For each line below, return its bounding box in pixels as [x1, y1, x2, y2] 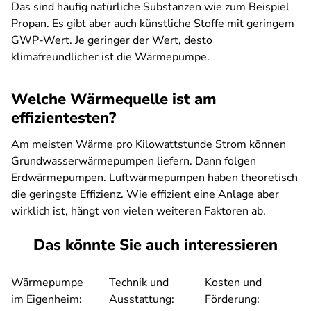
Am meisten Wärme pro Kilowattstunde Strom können [11, 137, 286, 153]
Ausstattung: [109, 292, 174, 308]
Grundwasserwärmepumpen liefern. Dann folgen [11, 153, 256, 169]
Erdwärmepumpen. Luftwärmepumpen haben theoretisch [11, 170, 298, 186]
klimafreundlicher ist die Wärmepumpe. [11, 49, 212, 65]
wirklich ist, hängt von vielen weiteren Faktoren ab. [11, 203, 266, 219]
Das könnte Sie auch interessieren [33, 235, 278, 256]
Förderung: [204, 292, 260, 308]
